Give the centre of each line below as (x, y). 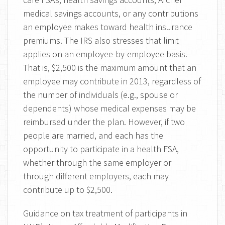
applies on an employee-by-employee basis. (105, 54)
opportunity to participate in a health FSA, (101, 149)
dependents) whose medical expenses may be (109, 108)
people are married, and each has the (93, 135)
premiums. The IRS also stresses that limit (101, 40)
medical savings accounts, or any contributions (111, 13)
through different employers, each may (96, 176)
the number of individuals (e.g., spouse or (100, 95)
